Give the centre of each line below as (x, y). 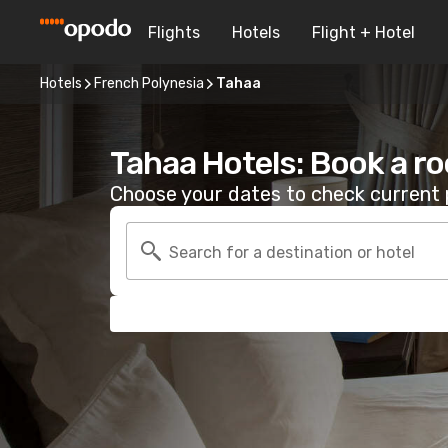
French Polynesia (149, 83)
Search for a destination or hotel (292, 252)
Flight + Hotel (363, 32)
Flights (174, 32)
